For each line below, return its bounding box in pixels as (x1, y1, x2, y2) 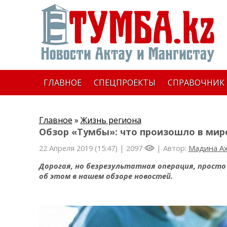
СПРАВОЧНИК (167, 77, 224, 88)
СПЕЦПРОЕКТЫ (93, 77, 156, 88)
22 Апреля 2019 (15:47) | (39, 143, 126, 153)
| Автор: (154, 143, 188, 153)
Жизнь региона (80, 115, 141, 126)
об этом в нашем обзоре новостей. (39, 170, 173, 181)
